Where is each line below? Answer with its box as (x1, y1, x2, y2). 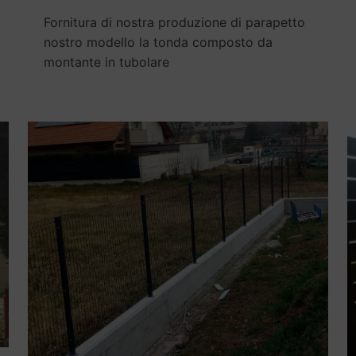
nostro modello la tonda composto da (43, 34, 273, 51)
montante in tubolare (43, 54, 169, 71)
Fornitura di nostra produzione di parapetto (43, 14, 305, 31)
